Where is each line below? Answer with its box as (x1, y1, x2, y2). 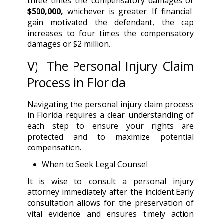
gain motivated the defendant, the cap (27, 17, 194, 28)
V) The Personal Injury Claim (27, 57, 194, 74)
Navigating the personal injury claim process (27, 99, 194, 110)
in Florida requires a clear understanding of (27, 110, 194, 121)
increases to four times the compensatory (27, 28, 194, 39)
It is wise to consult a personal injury (27, 176, 194, 187)
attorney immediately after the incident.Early (27, 186, 194, 198)
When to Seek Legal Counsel (41, 159, 147, 170)
